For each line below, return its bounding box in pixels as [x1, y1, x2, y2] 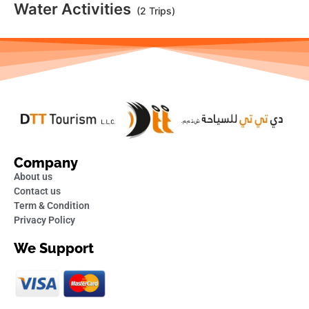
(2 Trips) [137, 4, 175, 17]
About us [14, 171, 52, 183]
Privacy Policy [14, 215, 75, 226]
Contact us [14, 186, 61, 197]
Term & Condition [14, 200, 90, 212]
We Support [14, 240, 94, 257]
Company [14, 154, 78, 172]
